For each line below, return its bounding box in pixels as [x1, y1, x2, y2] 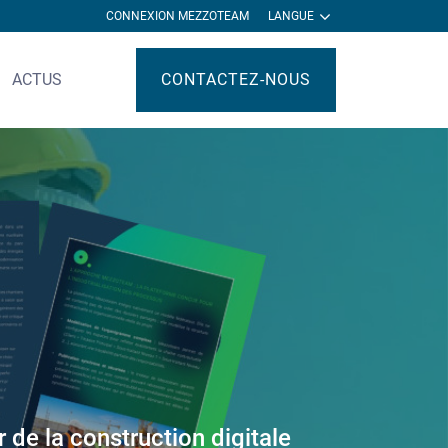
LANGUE [268, 9, 317, 23]
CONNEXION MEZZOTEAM [106, 9, 249, 23]
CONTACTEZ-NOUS [161, 70, 311, 89]
